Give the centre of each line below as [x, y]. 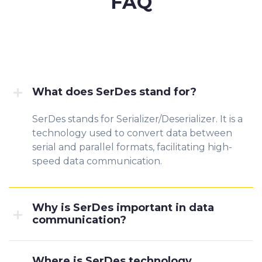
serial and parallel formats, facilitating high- [132, 147]
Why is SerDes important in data [123, 208]
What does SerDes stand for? [114, 92]
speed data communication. [97, 161]
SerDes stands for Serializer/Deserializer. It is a [137, 119]
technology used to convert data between [132, 133]
